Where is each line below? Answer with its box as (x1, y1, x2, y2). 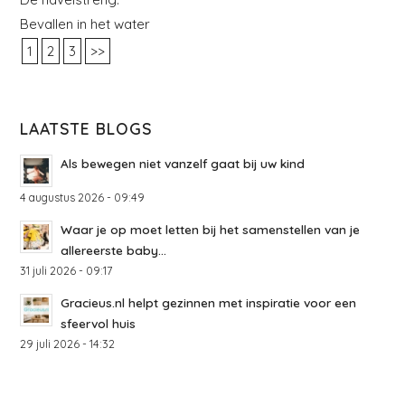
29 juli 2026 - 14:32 (20, 336, 116, 352)
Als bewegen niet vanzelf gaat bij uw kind (61, 155, 306, 172)
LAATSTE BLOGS (20, 118, 154, 139)
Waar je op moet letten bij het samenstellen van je (61, 221, 361, 238)
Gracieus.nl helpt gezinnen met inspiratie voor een (61, 295, 357, 311)
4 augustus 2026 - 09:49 (20, 190, 146, 205)
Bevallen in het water (20, 15, 151, 33)
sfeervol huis (61, 316, 137, 332)
